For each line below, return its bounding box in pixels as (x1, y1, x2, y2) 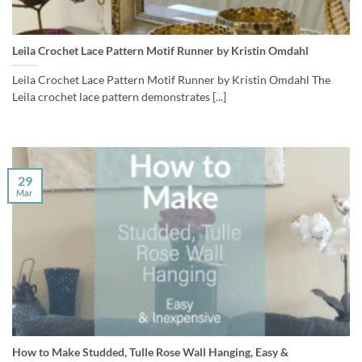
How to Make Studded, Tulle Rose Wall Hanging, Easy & (12, 345, 288, 359)
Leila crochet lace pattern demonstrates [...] (12, 90, 226, 104)
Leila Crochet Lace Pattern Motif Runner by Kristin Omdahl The (12, 74, 330, 87)
